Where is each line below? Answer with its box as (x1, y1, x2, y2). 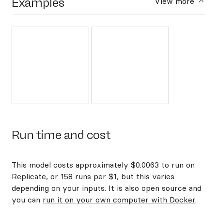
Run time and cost (12, 128, 111, 142)
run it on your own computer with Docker (43, 195, 195, 204)
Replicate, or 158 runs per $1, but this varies (12, 171, 174, 181)
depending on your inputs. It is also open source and (12, 183, 201, 193)
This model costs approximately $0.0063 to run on (12, 160, 195, 170)
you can (12, 195, 43, 204)
